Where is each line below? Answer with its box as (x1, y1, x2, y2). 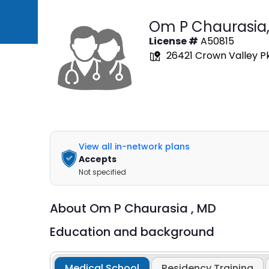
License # (148, 34, 198, 48)
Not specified (78, 167, 126, 177)
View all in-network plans (78, 141, 190, 153)
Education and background (49, 223, 214, 240)
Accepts (78, 153, 116, 165)
